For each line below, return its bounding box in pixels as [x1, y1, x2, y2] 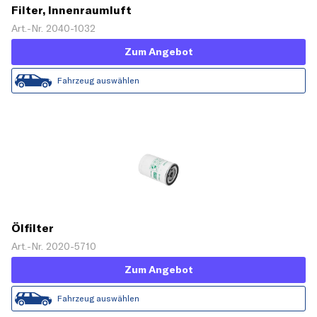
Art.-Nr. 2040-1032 [11, 21, 96, 35]
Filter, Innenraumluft [11, 2, 132, 17]
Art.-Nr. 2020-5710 [11, 240, 96, 253]
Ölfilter [11, 221, 54, 236]
